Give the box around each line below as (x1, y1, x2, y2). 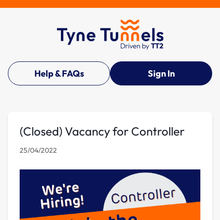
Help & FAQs (34, 67, 84, 79)
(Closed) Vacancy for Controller (20, 123, 185, 138)
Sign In (147, 67, 175, 79)
